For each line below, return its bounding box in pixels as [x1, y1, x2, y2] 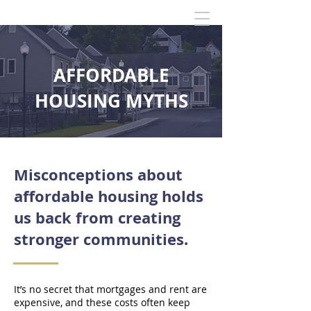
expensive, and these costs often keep [14, 296, 190, 309]
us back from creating [14, 207, 180, 228]
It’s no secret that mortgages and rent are [14, 283, 207, 296]
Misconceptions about [14, 164, 183, 185]
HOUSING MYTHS [34, 88, 188, 113]
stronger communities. [14, 228, 188, 250]
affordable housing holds [14, 185, 203, 207]
